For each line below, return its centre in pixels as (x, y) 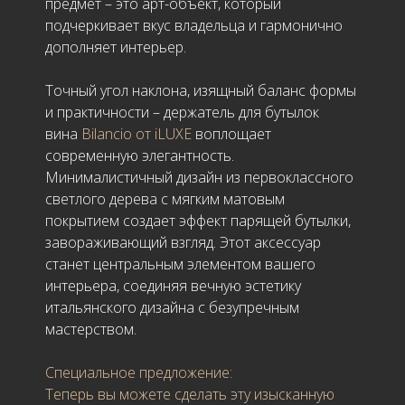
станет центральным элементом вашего (180, 264)
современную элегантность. (140, 155)
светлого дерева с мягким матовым (165, 198)
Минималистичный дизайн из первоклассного (199, 177)
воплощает (231, 133)
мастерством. (93, 329)
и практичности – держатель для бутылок (182, 112)
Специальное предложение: (141, 372)
